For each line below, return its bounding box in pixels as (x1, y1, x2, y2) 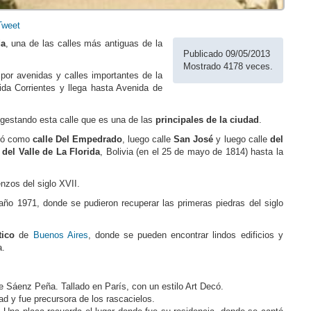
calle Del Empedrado (32, 134, 123, 145)
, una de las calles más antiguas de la (5, 38, 162, 49)
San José (174, 134, 214, 145)
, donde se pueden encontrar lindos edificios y (87, 230, 283, 241)
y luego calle (213, 134, 270, 145)
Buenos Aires (33, 230, 88, 241)
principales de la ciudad (155, 115, 259, 126)
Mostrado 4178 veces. (183, 61, 273, 72)
